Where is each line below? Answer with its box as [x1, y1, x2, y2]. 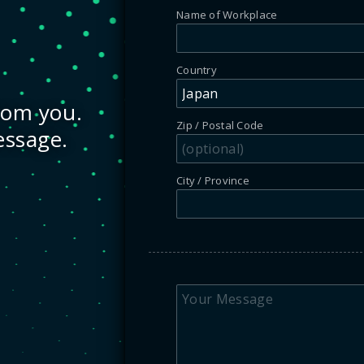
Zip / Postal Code [176, 117, 264, 132]
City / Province [176, 172, 249, 188]
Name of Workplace [176, 6, 278, 22]
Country [176, 62, 217, 77]
